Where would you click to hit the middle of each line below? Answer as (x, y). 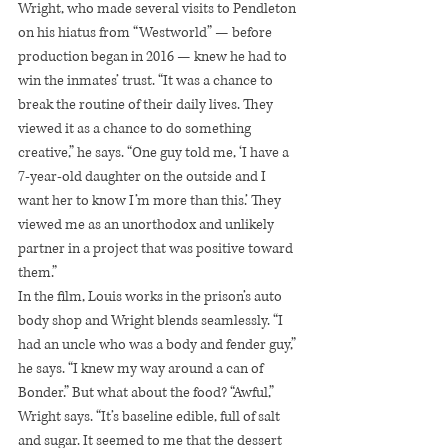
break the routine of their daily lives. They (147, 105)
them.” (37, 273)
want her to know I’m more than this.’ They (151, 201)
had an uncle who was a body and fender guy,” (158, 345)
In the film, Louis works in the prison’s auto (151, 297)
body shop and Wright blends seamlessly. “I (152, 321)
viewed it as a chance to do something (136, 129)
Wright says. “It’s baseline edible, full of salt (150, 417)
